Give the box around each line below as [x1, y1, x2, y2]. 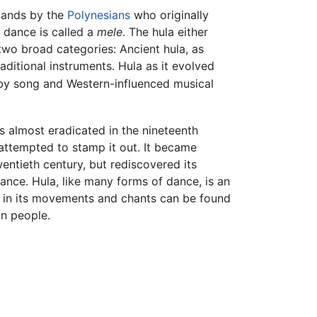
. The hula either [122, 25, 208, 40]
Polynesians [67, 8, 130, 23]
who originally [130, 8, 209, 23]
